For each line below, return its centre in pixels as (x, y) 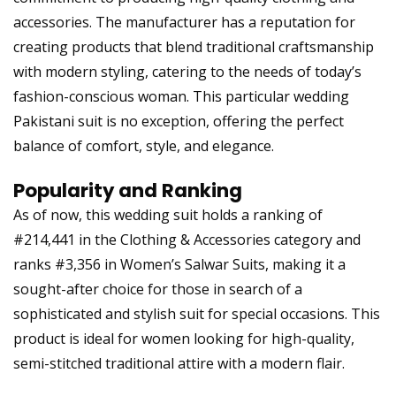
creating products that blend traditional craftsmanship (194, 46)
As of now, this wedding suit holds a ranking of (168, 214)
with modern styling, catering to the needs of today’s (187, 71)
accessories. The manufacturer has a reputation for (184, 22)
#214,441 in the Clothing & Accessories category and (187, 239)
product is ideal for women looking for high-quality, (184, 338)
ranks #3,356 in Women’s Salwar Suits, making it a (179, 264)
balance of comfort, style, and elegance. (144, 145)
